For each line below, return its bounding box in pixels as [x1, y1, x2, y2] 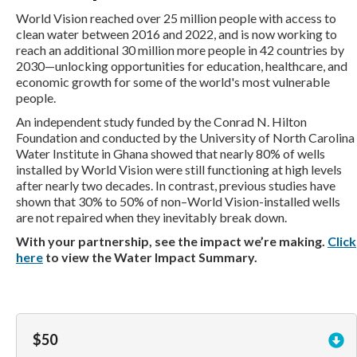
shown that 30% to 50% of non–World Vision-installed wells [16, 193, 340, 209]
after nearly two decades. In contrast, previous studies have [16, 177, 335, 193]
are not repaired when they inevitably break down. [16, 209, 287, 225]
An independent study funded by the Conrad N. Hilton [16, 113, 307, 129]
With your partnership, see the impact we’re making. [16, 233, 328, 249]
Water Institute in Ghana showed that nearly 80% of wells [16, 145, 325, 161]
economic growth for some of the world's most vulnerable [16, 73, 330, 89]
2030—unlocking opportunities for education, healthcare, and [16, 57, 347, 73]
